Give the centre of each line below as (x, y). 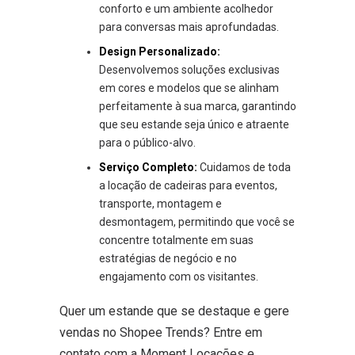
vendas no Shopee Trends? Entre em (160, 332)
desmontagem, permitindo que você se (197, 221)
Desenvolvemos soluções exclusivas (189, 69)
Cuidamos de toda (244, 167)
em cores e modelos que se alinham (189, 88)
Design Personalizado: (159, 51)
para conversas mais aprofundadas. (189, 27)
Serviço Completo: (148, 167)
